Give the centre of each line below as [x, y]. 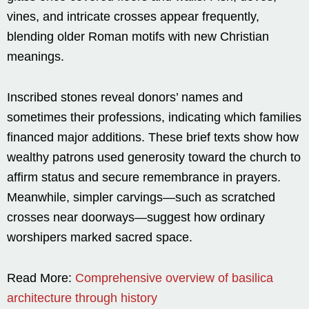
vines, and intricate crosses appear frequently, [133, 16]
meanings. [36, 56]
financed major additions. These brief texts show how [153, 137]
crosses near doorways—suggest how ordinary [136, 217]
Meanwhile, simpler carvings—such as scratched [141, 197]
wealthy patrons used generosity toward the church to [154, 157]
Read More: [41, 278]
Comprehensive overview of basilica [174, 278]
